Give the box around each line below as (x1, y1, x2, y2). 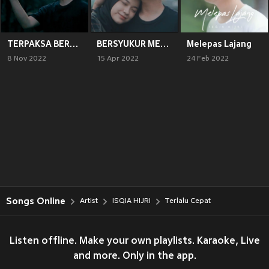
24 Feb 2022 (186, 54, 229, 63)
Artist (80, 197, 98, 205)
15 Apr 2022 (97, 54, 139, 63)
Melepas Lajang (186, 38, 252, 49)
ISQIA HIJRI (112, 197, 151, 205)
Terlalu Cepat (165, 197, 211, 205)
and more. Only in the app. (73, 251, 196, 262)
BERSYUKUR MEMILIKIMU (160, 38, 169, 49)
